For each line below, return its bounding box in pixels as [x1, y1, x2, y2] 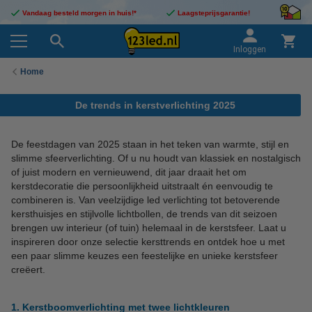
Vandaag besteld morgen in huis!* [22, 9, 136, 17]
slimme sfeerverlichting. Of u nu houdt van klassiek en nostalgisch [11, 153, 301, 164]
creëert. [11, 264, 45, 275]
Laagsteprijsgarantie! [178, 9, 250, 17]
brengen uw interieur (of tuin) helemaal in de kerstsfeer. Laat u [11, 222, 286, 233]
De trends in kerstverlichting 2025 [75, 100, 235, 111]
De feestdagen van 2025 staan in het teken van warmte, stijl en [11, 139, 289, 150]
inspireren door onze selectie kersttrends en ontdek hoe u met [11, 236, 285, 247]
